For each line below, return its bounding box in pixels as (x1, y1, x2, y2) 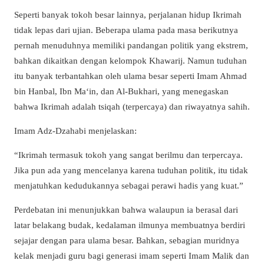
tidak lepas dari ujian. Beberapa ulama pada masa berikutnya (14, 24, 238, 35)
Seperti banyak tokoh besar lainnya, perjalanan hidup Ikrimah (14, 9, 242, 19)
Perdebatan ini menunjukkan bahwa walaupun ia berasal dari (14, 204, 238, 215)
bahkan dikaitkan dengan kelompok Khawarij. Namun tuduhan (14, 55, 247, 65)
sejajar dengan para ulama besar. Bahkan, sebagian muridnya (14, 235, 239, 246)
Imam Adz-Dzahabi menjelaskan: (14, 126, 137, 136)
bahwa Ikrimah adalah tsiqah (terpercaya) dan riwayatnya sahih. (14, 101, 250, 111)
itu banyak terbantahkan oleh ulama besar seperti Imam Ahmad (14, 70, 247, 81)
